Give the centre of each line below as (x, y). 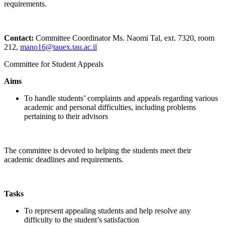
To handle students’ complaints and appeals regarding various (121, 98)
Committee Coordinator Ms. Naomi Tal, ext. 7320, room (125, 38)
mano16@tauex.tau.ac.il (59, 47)
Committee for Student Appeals (54, 64)
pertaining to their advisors (66, 116)
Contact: (20, 38)
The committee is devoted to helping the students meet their (98, 150)
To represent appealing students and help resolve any (107, 210)
